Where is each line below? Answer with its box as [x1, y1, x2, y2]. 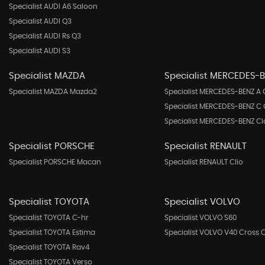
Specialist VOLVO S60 [164, 214, 237, 221]
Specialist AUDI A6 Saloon [9, 3, 98, 10]
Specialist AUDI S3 [9, 47, 70, 54]
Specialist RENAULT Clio [164, 159, 243, 166]
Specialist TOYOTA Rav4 [9, 244, 89, 251]
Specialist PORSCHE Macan [9, 159, 101, 166]
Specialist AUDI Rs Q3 [9, 33, 81, 40]
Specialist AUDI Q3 [9, 18, 72, 25]
